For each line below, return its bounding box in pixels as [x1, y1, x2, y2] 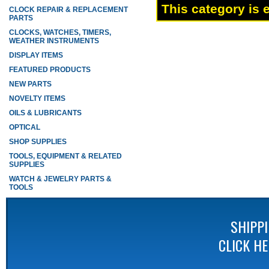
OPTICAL [9, 123, 40, 131]
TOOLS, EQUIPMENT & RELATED [9, 152, 122, 160]
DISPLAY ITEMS [9, 51, 63, 59]
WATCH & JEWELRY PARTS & [9, 175, 112, 183]
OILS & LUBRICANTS [9, 109, 82, 117]
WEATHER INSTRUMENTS [9, 37, 99, 45]
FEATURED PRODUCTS [9, 65, 91, 74]
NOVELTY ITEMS [9, 94, 65, 103]
